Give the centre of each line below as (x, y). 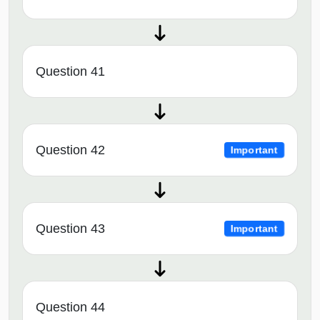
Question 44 (70, 307)
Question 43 (70, 228)
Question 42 (70, 150)
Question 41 (70, 71)
